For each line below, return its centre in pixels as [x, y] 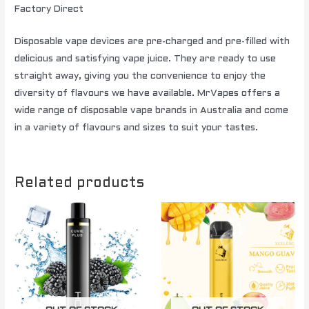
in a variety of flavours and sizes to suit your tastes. [137, 128]
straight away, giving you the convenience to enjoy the [140, 77]
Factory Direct [49, 10]
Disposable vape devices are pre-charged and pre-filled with [152, 42]
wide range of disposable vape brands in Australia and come [152, 111]
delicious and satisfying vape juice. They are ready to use [146, 59]
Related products [80, 183]
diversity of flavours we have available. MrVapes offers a [148, 94]
